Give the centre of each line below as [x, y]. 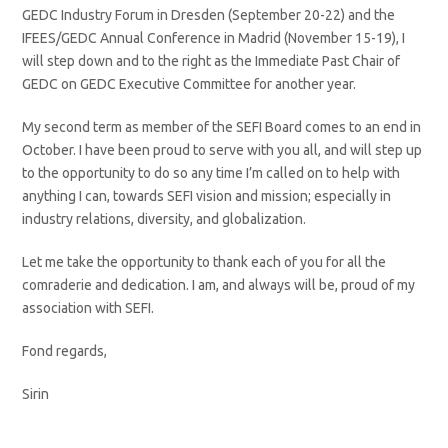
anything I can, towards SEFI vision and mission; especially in [207, 196]
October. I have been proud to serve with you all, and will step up [222, 150]
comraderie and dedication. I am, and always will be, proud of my [219, 285]
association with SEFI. [90, 308]
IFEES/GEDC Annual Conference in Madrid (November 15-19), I [214, 38]
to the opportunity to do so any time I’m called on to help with [211, 173]
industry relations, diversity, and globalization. [166, 219]
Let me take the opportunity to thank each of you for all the [204, 262]
